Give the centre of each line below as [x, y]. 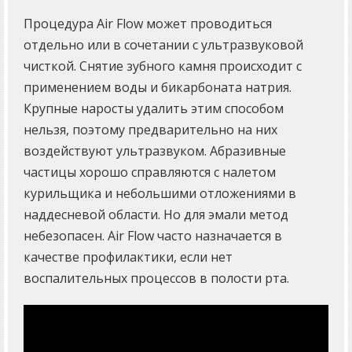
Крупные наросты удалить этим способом [154, 109]
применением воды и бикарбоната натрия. [158, 88]
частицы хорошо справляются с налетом [150, 172]
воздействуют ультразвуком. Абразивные [155, 151]
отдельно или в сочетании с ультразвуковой [163, 45]
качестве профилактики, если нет [128, 257]
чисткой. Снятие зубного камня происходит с [163, 66]
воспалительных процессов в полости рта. [156, 279]
